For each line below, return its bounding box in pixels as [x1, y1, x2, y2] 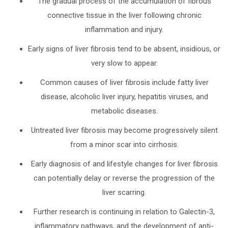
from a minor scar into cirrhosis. [70, 139, 179, 149]
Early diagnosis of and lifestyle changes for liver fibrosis [31, 159, 218, 168]
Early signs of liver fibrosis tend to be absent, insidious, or [28, 44, 220, 53]
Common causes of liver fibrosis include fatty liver [40, 77, 209, 87]
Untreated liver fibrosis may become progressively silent [31, 125, 218, 135]
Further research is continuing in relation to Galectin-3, [34, 207, 215, 216]
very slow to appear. [91, 58, 158, 68]
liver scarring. [102, 187, 146, 197]
